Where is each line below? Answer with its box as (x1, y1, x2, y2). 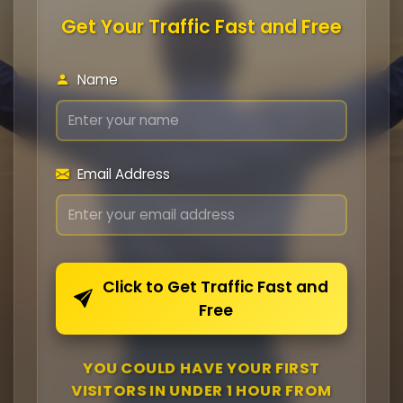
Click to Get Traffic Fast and (103, 276, 328, 298)
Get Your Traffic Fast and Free (61, 13, 342, 40)
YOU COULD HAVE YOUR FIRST (84, 357, 319, 379)
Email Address (74, 165, 170, 184)
